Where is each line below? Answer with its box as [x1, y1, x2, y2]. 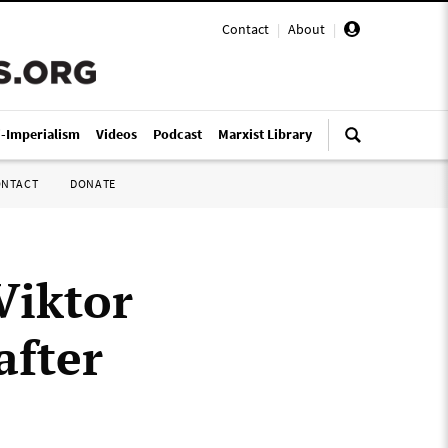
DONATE [70, 176, 116, 191]
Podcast [153, 125, 202, 143]
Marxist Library [218, 125, 312, 143]
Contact [222, 20, 269, 38]
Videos [96, 125, 137, 143]
